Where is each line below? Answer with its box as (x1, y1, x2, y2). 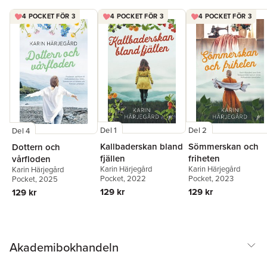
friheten (188, 151, 220, 164)
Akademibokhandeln (10, 238, 119, 256)
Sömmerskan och (188, 139, 259, 153)
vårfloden (12, 152, 51, 165)
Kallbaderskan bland (100, 139, 183, 153)
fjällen (100, 151, 125, 164)
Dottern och (12, 140, 60, 153)
